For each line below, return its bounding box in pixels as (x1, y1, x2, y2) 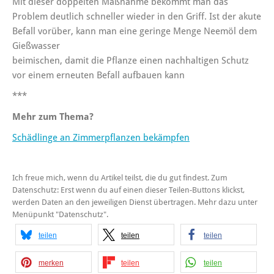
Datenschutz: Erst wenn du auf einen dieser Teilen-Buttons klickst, (12, 185, 245, 195)
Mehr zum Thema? (12, 111, 94, 123)
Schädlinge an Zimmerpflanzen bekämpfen (12, 132, 190, 144)
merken (39, 259, 64, 268)
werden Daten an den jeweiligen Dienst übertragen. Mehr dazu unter (12, 198, 257, 207)
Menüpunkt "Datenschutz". (12, 210, 108, 220)
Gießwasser (12, 40, 60, 52)
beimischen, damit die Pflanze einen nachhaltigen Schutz (12, 55, 249, 67)
